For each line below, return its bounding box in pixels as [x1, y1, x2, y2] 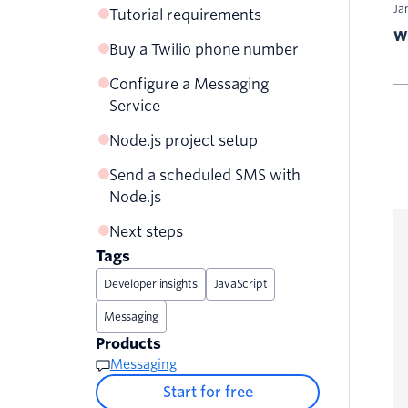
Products [96, 335, 161, 353]
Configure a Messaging [109, 76, 269, 94]
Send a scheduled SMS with [109, 167, 301, 185]
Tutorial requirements [109, 6, 261, 25]
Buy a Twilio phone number [109, 41, 299, 59]
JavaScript [213, 277, 268, 291]
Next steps [109, 223, 183, 241]
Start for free [162, 383, 253, 402]
